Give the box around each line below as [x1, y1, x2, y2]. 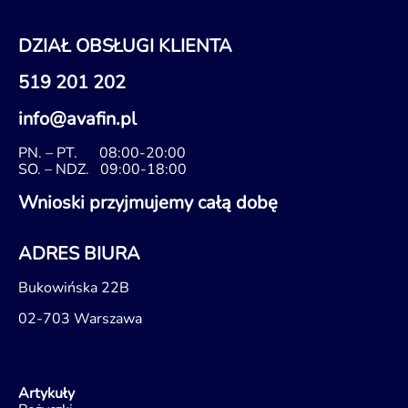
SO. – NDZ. [18, 159, 100, 179]
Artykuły [18, 383, 75, 403]
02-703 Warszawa [18, 309, 142, 329]
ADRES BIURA [18, 241, 140, 266]
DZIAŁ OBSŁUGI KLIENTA [18, 34, 232, 58]
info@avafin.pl [18, 107, 137, 131]
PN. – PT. [18, 143, 99, 163]
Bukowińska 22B [18, 278, 129, 298]
